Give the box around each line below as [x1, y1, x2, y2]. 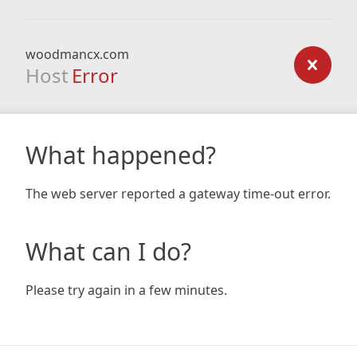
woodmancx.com [25, 45, 129, 63]
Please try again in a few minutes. [25, 281, 227, 299]
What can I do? [25, 235, 191, 268]
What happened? [25, 139, 216, 171]
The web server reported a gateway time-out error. [25, 185, 331, 202]
